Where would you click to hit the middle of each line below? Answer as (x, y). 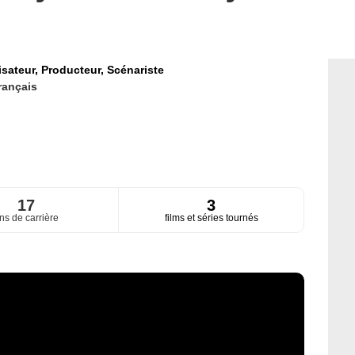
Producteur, (74, 70)
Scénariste (135, 70)
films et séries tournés (211, 218)
